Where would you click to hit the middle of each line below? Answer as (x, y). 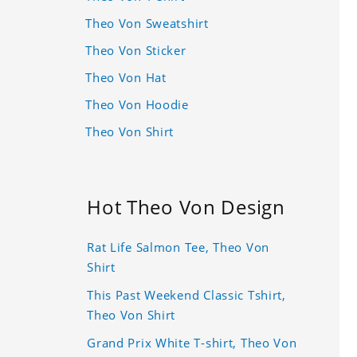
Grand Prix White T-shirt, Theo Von (192, 342)
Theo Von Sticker (136, 50)
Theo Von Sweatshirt (147, 23)
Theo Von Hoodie (137, 104)
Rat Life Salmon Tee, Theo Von (178, 247)
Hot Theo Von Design (186, 206)
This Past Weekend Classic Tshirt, (186, 294)
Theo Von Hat (126, 77)
